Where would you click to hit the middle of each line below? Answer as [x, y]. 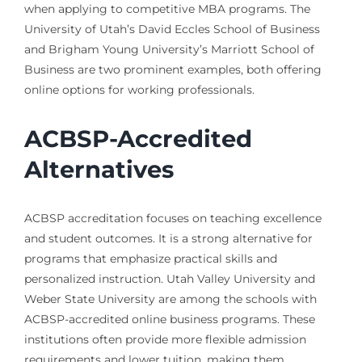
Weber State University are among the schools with [170, 299]
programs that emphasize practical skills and [150, 259]
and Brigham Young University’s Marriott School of [169, 49]
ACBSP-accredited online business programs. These [169, 320]
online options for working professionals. [139, 89]
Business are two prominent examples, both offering [173, 69]
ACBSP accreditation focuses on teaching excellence [173, 219]
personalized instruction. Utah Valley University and [169, 279]
